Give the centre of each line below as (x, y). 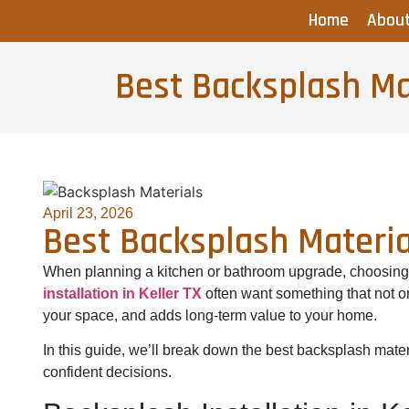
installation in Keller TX (122, 293)
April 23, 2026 (88, 213)
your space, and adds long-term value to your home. (210, 315)
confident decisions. (107, 372)
